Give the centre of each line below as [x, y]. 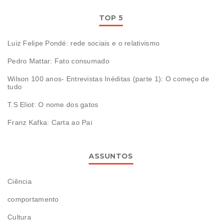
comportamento [33, 199]
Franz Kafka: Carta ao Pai [50, 123]
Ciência [20, 182]
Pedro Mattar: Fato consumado [58, 61]
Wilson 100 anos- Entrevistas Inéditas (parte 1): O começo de [108, 79]
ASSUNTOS [111, 156]
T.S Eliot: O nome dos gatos [53, 105]
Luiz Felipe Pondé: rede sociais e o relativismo [84, 43]
